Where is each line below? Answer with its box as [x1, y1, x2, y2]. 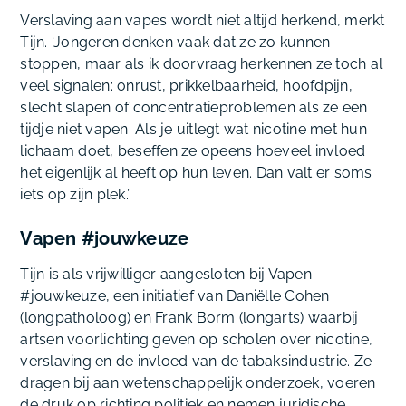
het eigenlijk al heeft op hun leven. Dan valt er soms [20, 164, 372, 182]
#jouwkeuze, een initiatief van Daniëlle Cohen [20, 287, 330, 305]
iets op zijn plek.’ [20, 186, 130, 204]
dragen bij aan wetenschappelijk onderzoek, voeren [20, 374, 376, 392]
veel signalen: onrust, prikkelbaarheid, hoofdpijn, [20, 77, 353, 95]
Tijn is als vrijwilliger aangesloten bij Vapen [20, 266, 312, 284]
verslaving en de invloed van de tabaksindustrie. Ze [20, 353, 372, 371]
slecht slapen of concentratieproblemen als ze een [20, 99, 368, 117]
